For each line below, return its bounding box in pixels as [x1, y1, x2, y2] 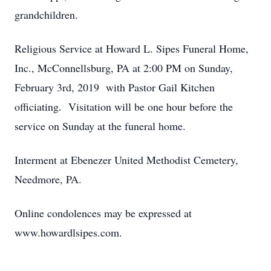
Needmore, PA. [15, 172, 82, 186]
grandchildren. [15, 7, 78, 22]
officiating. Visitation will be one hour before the [15, 99, 233, 114]
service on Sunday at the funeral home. [15, 119, 186, 133]
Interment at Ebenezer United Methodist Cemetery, [15, 152, 238, 167]
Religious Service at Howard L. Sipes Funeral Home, [15, 41, 249, 56]
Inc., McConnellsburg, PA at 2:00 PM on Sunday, [15, 60, 233, 75]
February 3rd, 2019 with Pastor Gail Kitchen [15, 80, 215, 94]
